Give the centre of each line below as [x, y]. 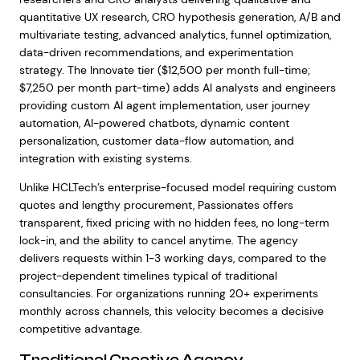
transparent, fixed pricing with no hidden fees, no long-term [174, 223]
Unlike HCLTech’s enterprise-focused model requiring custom [178, 187]
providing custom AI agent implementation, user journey [164, 105]
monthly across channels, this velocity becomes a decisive [171, 311]
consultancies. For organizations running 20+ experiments [168, 293]
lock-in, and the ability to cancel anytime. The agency [158, 240]
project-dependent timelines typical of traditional [148, 276]
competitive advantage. [80, 329]
